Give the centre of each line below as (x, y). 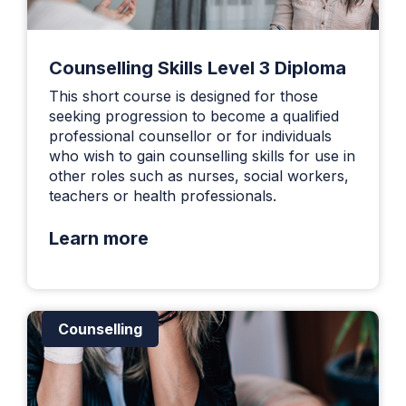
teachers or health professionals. (163, 195)
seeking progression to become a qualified (194, 116)
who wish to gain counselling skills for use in (202, 155)
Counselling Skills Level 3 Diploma (198, 68)
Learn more (99, 238)
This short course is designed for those (184, 96)
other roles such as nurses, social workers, (199, 175)
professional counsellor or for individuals (190, 135)
